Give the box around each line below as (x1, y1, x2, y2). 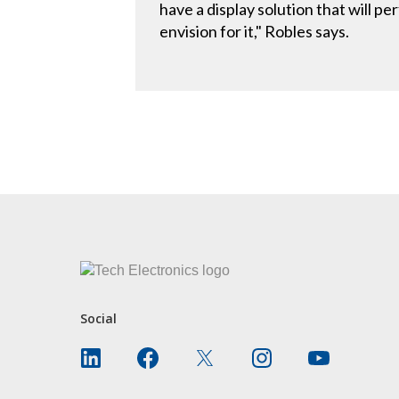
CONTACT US (157, 153, 238, 171)
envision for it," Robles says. (159, 20, 350, 41)
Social (80, 310, 117, 327)
